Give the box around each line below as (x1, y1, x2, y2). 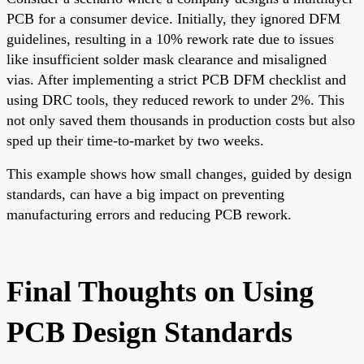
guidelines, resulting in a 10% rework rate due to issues (6, 30, 334, 47)
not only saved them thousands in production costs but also (6, 111, 355, 128)
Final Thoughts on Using (6, 275, 314, 308)
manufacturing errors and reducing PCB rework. (6, 206, 292, 223)
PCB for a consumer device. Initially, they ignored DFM (6, 10, 340, 27)
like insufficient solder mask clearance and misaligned (6, 50, 327, 67)
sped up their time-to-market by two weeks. (6, 132, 264, 149)
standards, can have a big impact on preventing (6, 185, 284, 202)
